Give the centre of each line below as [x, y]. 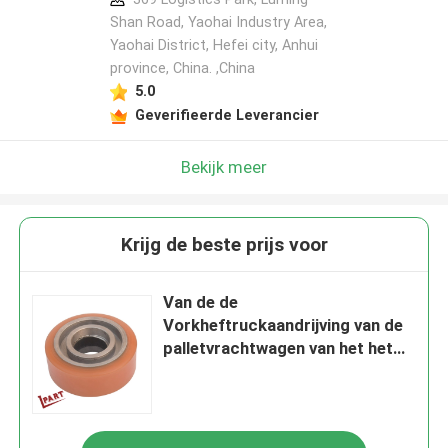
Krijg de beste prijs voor [224, 245]
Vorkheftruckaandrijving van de [283, 325]
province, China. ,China [182, 68]
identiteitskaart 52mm [249, 417]
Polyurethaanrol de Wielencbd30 [288, 394]
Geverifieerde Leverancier [226, 114]
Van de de [201, 302]
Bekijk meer [224, 166]
